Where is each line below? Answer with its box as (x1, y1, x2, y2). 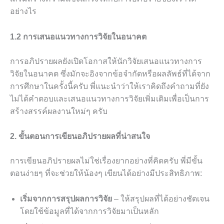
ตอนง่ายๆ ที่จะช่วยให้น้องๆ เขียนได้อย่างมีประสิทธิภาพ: (10, 169, 202, 178)
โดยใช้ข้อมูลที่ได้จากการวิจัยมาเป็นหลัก (20, 206, 159, 215)
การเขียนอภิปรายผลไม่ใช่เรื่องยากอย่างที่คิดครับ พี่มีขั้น (10, 156, 202, 165)
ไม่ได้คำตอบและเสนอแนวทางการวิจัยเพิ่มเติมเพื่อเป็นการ (10, 94, 209, 103)
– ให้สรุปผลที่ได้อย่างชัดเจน (112, 194, 209, 203)
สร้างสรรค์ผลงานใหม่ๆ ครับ (10, 106, 107, 115)
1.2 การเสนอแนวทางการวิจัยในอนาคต (10, 32, 146, 41)
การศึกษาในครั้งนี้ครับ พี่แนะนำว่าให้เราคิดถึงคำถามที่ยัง (10, 81, 209, 90)
